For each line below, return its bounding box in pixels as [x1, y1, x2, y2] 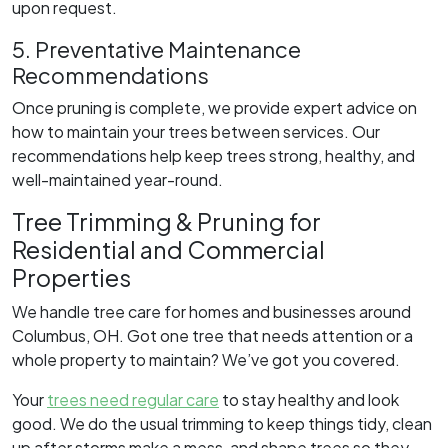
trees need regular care [47, 388, 219, 410]
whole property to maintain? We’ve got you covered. [12, 348, 400, 370]
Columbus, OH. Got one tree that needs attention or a [12, 324, 413, 346]
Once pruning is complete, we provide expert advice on [12, 96, 417, 118]
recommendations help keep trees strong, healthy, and [12, 144, 415, 166]
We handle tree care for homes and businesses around [12, 300, 411, 322]
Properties [12, 262, 131, 292]
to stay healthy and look [219, 388, 399, 410]
